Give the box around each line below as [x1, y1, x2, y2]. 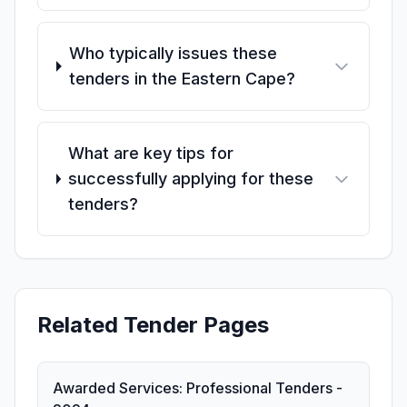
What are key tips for [68, 144, 234, 163]
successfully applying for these [68, 169, 314, 188]
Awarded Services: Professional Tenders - [53, 379, 342, 397]
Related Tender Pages [37, 312, 269, 338]
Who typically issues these [68, 44, 277, 63]
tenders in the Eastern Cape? [68, 69, 295, 88]
